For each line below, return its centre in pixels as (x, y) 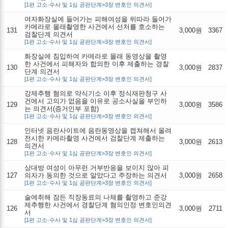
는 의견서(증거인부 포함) (62, 108)
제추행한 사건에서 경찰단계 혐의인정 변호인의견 (98, 205)
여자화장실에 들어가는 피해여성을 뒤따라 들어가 (98, 19)
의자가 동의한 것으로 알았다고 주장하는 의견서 (96, 175)
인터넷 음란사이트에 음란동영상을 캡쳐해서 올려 (98, 130)
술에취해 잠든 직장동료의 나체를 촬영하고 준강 (96, 197)
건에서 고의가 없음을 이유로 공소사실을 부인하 (96, 101)
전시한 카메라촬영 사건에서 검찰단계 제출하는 (95, 138)
